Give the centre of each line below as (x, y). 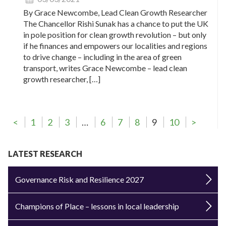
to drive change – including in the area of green (102, 56)
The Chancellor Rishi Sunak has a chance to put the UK (116, 23)
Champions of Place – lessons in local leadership (97, 206)
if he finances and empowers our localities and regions (115, 45)
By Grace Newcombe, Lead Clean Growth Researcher (115, 12)
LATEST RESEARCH (45, 153)
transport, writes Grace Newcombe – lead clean (105, 68)
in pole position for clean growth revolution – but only (115, 34)
